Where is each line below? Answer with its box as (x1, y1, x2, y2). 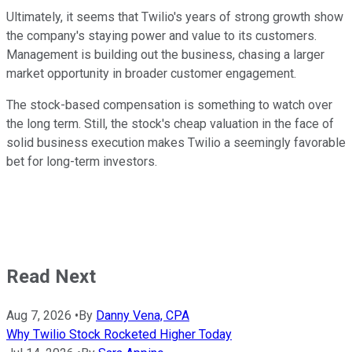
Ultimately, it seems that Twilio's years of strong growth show (6, 9, 343, 25)
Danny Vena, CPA (96, 308, 189, 324)
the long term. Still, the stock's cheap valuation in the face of (6, 116, 334, 132)
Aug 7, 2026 (6, 308, 71, 324)
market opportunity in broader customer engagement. (6, 66, 296, 82)
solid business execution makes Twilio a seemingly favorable (6, 135, 346, 151)
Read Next (6, 266, 96, 288)
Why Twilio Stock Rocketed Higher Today (6, 327, 232, 343)
